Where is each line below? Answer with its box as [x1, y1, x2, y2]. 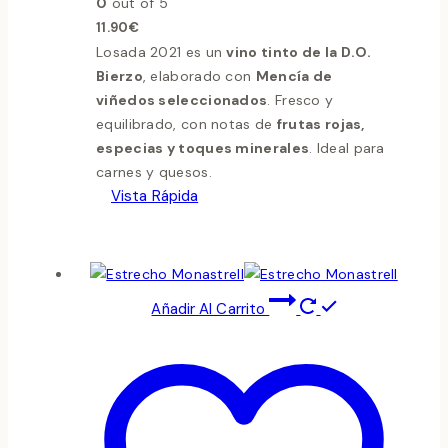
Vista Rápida [111, 185, 199, 206]
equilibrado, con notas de [96, 114, 277, 133]
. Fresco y [267, 90, 334, 109]
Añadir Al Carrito [151, 298, 270, 319]
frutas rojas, [276, 114, 365, 133]
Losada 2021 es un [96, 42, 227, 61]
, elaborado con [142, 66, 256, 85]
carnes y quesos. [96, 162, 212, 181]
